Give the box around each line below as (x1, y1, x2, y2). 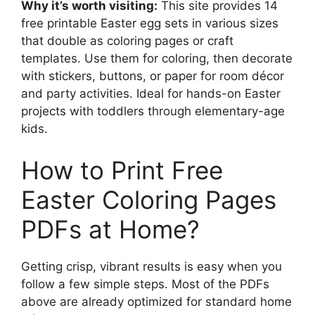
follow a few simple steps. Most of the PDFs (21, 277, 269, 291)
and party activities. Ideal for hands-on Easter (21, 86, 281, 101)
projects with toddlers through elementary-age (21, 103, 285, 118)
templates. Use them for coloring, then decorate (21, 51, 292, 65)
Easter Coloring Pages (21, 185, 276, 214)
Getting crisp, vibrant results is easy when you (21, 259, 282, 274)
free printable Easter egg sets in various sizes (21, 15, 278, 30)
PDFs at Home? (21, 214, 200, 244)
